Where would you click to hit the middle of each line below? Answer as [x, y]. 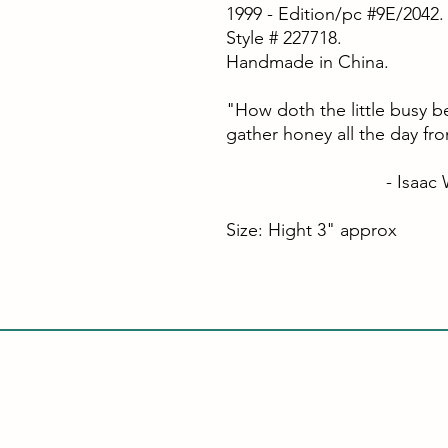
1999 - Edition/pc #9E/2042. [334, 13]
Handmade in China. [307, 61]
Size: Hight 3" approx [311, 229]
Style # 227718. [283, 37]
